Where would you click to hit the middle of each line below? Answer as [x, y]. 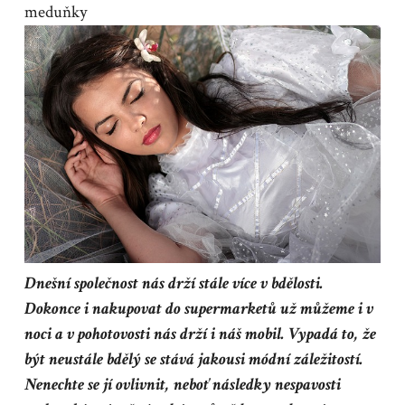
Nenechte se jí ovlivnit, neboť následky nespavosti [182, 384]
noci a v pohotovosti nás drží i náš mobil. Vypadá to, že [200, 334]
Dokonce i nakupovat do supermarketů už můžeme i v [198, 308]
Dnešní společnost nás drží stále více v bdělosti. [174, 283]
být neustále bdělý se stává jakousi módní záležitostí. [193, 359]
